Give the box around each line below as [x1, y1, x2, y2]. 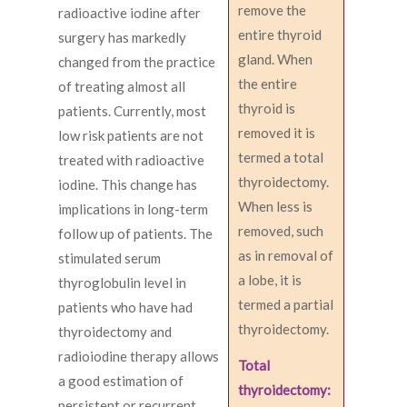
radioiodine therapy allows [58, 348, 219, 365]
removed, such [238, 223, 323, 240]
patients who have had [58, 299, 193, 316]
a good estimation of [58, 372, 184, 390]
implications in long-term [58, 201, 208, 218]
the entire [238, 75, 297, 93]
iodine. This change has [58, 176, 197, 194]
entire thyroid [238, 26, 322, 44]
